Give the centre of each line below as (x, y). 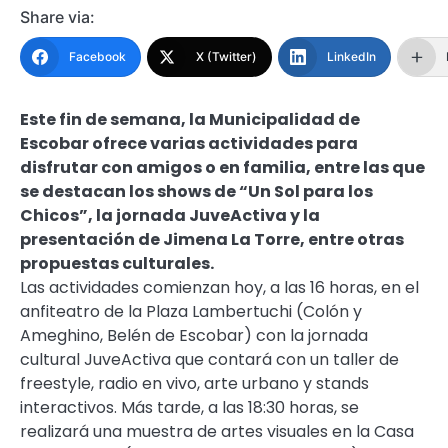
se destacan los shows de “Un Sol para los (196, 192)
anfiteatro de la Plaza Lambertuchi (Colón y (191, 312)
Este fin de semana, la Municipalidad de (190, 120)
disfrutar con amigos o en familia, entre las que (222, 168)
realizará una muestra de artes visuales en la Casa (217, 432)
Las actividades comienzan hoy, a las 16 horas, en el (219, 288)
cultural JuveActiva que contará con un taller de (209, 360)
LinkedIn (351, 57)
